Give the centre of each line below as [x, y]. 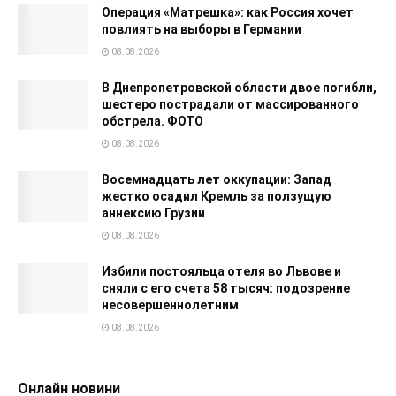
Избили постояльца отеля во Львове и [221, 271]
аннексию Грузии [153, 213]
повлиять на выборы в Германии [202, 29]
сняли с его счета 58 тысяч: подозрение [226, 288]
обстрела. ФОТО [152, 121]
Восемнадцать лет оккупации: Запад [217, 179]
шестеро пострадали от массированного [230, 104]
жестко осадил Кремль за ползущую [217, 196]
